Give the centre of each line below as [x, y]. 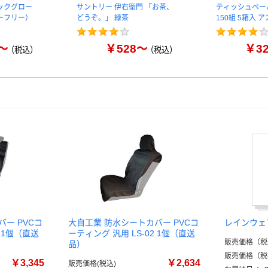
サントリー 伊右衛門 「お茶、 [125, 7]
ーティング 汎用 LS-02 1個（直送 [132, 233]
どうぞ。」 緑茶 [103, 18]
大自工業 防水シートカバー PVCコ [133, 223]
